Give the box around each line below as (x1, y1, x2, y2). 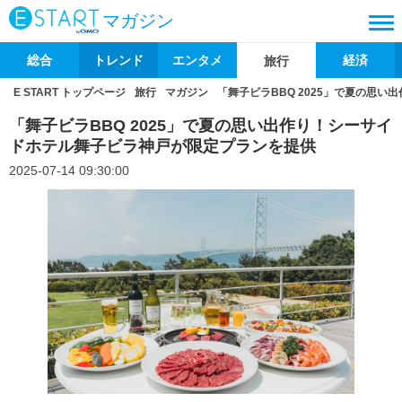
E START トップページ (13, 86, 126, 99)
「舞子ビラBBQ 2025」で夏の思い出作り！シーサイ (9, 117, 392, 135)
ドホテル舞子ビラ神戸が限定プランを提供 (9, 137, 316, 155)
